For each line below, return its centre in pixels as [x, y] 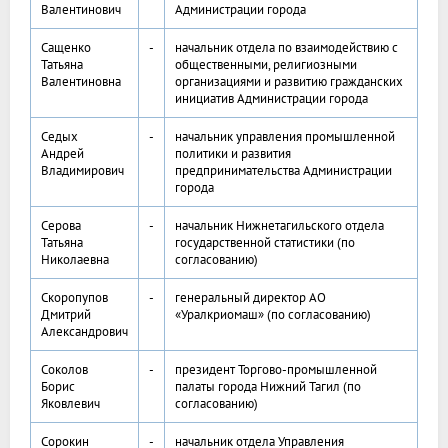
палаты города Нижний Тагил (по [268, 387]
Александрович [84, 332]
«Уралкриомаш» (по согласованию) [273, 315]
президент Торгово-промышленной [276, 370]
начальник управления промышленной [285, 137]
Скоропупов [74, 298]
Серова [61, 226]
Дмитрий [66, 315]
